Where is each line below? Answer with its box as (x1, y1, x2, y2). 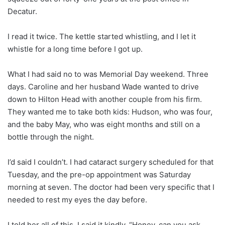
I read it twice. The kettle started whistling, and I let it (8, 31, 196, 41)
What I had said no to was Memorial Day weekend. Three (8, 69, 208, 79)
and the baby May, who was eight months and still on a (8, 119, 200, 129)
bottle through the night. (8, 132, 94, 142)
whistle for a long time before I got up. (8, 44, 143, 54)
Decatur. (8, 6, 37, 16)
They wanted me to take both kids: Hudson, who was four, (8, 106, 212, 117)
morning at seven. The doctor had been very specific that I (8, 182, 214, 192)
